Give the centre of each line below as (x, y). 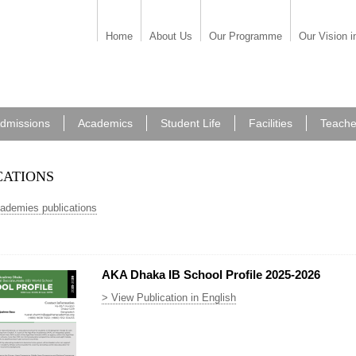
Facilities (271, 123)
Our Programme (246, 36)
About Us (171, 36)
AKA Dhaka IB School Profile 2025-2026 (211, 275)
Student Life (191, 123)
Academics (105, 123)
